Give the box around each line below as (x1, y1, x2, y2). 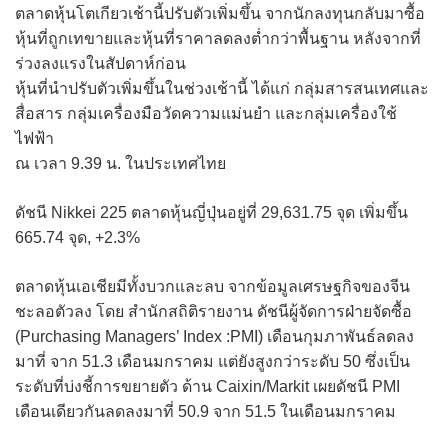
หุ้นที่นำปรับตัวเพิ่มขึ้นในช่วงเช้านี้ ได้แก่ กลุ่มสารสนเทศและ (15, 79, 429, 97)
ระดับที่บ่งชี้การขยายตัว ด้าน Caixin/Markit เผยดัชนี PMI (15, 377, 400, 395)
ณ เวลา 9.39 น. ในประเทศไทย (15, 154, 226, 172)
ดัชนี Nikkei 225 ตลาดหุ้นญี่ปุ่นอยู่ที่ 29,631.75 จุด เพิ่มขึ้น (15, 203, 408, 221)
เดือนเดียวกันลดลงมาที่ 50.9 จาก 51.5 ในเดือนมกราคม (15, 402, 396, 420)
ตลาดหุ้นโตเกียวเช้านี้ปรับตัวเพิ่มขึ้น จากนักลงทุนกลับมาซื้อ (15, 4, 425, 22)
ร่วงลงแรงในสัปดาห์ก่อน (15, 54, 186, 72)
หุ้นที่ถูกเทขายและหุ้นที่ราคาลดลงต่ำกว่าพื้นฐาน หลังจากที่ (15, 29, 421, 47)
